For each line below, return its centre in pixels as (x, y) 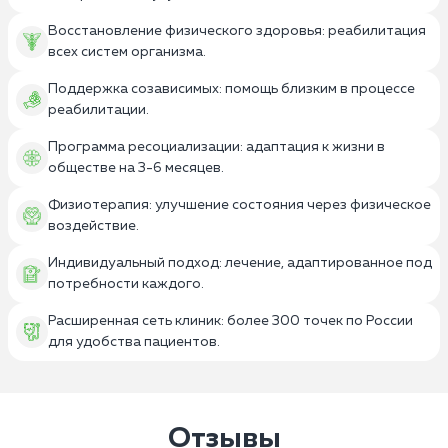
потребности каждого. (126, 283)
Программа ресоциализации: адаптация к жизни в (216, 146)
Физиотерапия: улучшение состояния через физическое (239, 204)
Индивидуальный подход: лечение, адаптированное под (240, 262)
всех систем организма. (127, 51)
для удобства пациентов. (134, 341)
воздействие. (93, 225)
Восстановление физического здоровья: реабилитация (237, 30)
